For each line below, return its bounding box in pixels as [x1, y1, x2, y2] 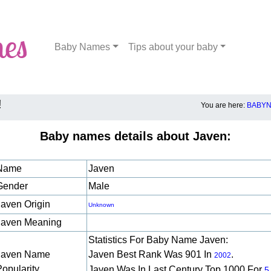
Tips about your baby [128, 42, 218, 52]
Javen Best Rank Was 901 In [88, 249, 214, 260]
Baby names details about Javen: [40, 129, 231, 143]
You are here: [201, 101, 247, 109]
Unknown [88, 201, 114, 208]
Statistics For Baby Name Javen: [88, 235, 228, 245]
